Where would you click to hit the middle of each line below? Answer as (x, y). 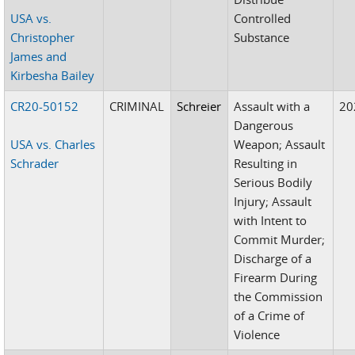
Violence (257, 334)
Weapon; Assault (280, 144)
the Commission (279, 296)
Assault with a (272, 106)
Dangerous (264, 125)
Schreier (199, 106)
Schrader (35, 163)
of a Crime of (269, 315)
